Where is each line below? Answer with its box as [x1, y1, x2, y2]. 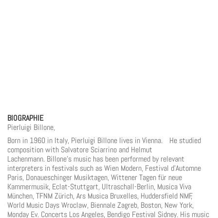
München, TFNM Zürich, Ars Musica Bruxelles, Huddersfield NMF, [7, 191, 192, 201]
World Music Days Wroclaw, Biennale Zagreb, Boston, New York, [7, 200, 194, 210]
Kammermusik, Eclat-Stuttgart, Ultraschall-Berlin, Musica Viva [7, 182, 191, 192]
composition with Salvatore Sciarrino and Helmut [7, 145, 152, 155]
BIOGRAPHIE [7, 113, 43, 123]
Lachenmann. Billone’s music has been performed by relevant [7, 154, 184, 164]
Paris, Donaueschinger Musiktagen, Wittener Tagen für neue [7, 172, 182, 182]
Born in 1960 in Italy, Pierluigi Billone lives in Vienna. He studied [7, 135, 201, 145]
